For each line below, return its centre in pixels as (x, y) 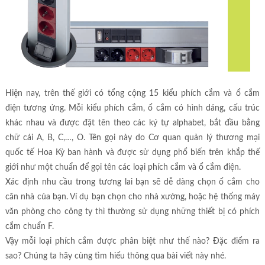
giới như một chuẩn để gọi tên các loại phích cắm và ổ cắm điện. (123, 167)
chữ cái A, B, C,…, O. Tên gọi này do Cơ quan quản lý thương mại (132, 138)
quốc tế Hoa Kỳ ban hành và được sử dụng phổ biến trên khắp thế (132, 152)
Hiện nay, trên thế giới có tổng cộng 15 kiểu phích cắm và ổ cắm (132, 93)
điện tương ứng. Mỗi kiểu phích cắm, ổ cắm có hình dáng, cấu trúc (132, 108)
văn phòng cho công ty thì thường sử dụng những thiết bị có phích (132, 211)
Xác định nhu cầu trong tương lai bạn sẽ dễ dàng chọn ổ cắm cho (132, 182)
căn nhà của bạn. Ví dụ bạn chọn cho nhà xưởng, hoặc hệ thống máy (132, 197)
